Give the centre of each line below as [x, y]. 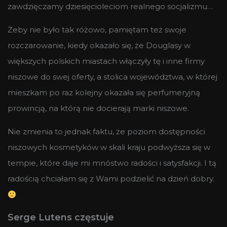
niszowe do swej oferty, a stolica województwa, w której [112, 77]
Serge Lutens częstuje [61, 218]
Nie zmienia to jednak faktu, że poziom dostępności [106, 132]
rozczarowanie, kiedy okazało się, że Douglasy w [99, 46]
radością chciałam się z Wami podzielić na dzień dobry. [111, 179]
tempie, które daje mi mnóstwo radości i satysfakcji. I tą [112, 163]
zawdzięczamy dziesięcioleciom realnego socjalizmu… [110, 7]
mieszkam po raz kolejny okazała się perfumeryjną [104, 93]
